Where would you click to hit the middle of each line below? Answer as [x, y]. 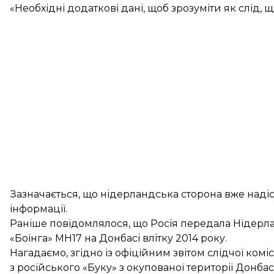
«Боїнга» [31, 238]
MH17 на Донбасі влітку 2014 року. [140, 238]
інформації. [39, 209]
